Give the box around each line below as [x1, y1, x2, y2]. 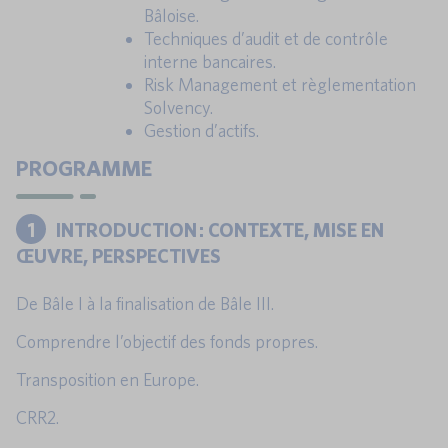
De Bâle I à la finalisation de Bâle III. [16, 293, 274, 315]
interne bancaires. [144, 51, 276, 73]
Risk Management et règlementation [144, 74, 416, 96]
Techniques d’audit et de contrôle [144, 28, 388, 50]
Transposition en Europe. [16, 369, 199, 391]
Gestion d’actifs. [144, 120, 259, 142]
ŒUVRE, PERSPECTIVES [16, 244, 221, 268]
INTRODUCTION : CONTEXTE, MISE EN [56, 217, 384, 241]
